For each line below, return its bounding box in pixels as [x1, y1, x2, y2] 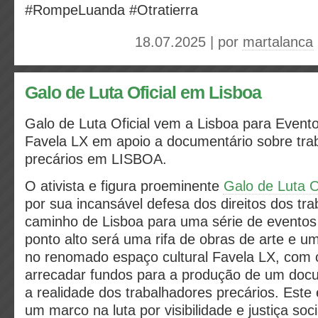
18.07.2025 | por [135, 34, 243, 50]
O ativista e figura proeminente [25, 178, 224, 194]
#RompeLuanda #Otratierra [25, 2, 198, 18]
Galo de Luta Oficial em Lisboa [25, 83, 261, 102]
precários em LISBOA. [25, 151, 171, 167]
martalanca [243, 34, 313, 50]
